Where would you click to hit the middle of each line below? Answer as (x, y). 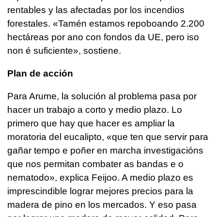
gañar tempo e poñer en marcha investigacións (105, 150)
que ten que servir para (160, 137)
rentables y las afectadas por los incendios (96, 10)
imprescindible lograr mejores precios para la (100, 191)
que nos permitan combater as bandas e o (95, 164)
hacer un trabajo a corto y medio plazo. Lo (95, 109)
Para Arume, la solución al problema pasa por (102, 96)
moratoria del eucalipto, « (60, 137)
